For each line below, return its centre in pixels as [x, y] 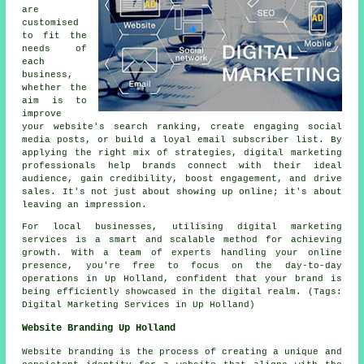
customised [51, 22]
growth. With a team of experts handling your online [182, 252]
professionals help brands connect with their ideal [182, 165]
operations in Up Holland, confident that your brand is [182, 278]
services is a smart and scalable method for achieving [182, 239]
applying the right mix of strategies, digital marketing [182, 152]
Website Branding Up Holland [99, 328]
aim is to [54, 100]
